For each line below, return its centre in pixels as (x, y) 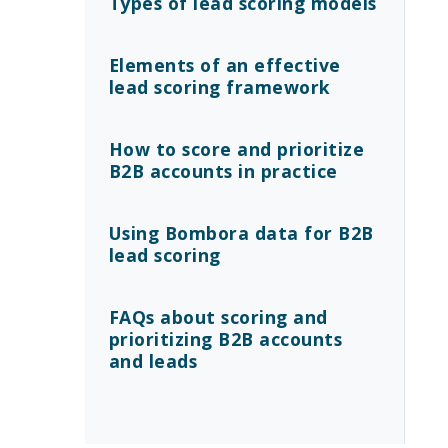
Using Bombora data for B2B (241, 233)
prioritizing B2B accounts (225, 339)
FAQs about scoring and (218, 317)
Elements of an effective (224, 65)
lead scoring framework (219, 87)
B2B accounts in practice (223, 171)
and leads (152, 361)
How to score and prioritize (236, 149)
